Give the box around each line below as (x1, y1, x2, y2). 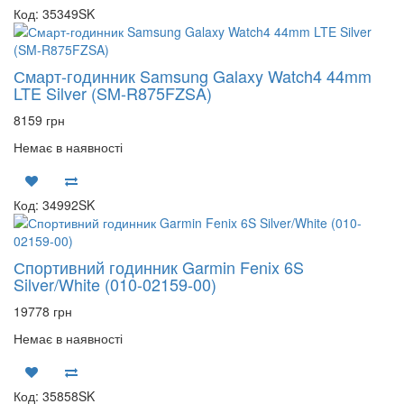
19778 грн (14, 302, 72, 320)
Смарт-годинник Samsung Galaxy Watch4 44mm (14, 64, 372, 87)
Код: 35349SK (14, 5, 95, 23)
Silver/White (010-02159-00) (14, 272, 216, 296)
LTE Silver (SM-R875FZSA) (14, 81, 212, 105)
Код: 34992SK (14, 196, 95, 214)
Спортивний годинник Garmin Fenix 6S (14, 255, 304, 279)
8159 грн (14, 111, 65, 129)
